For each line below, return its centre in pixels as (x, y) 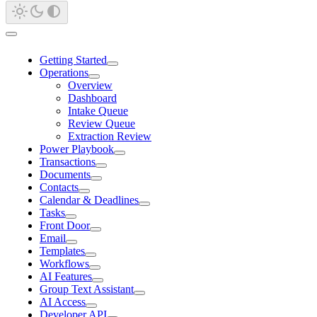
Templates (62, 251)
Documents (65, 174)
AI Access (63, 302)
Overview (90, 85)
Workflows (64, 264)
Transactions (68, 162)
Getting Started (73, 60)
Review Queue (102, 123)
